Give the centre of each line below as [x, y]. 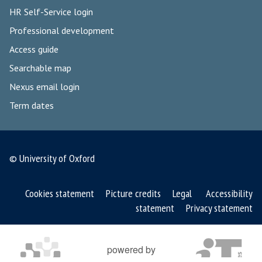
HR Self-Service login [51, 12]
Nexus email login [44, 87]
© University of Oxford [52, 158]
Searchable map [40, 68]
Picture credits [133, 194]
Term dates [32, 106]
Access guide [34, 49]
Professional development [62, 31]
